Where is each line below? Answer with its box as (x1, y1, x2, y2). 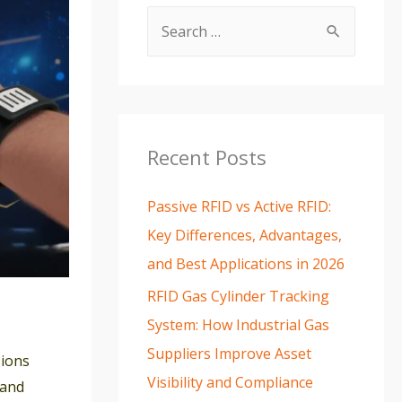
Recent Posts (147, 144, 267, 170)
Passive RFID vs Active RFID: (147, 197, 331, 216)
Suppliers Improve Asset (147, 344, 311, 363)
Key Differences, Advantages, (147, 225, 342, 245)
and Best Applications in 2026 (147, 254, 345, 274)
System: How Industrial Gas (147, 315, 329, 335)
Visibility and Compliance (147, 372, 313, 392)
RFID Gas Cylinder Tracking (147, 286, 329, 306)
